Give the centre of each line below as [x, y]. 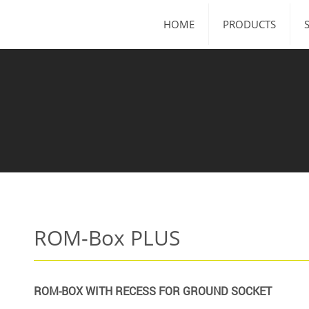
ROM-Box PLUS [107, 238]
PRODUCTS [249, 24]
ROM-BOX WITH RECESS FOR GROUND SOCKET [153, 291]
